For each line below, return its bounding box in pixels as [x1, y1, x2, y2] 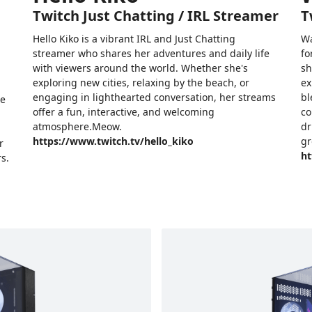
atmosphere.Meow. [32, 120, 122, 134]
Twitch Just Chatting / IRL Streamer [32, 6, 279, 26]
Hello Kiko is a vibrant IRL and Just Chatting [32, 32, 235, 46]
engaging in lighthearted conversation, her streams [32, 91, 276, 104]
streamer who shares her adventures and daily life [32, 47, 270, 61]
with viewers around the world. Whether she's [32, 61, 248, 75]
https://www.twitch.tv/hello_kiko [32, 134, 194, 148]
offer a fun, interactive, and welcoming [32, 105, 214, 119]
